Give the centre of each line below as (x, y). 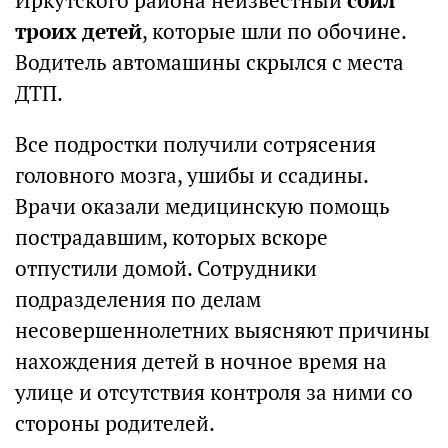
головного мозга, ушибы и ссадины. (191, 175)
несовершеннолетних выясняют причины (222, 330)
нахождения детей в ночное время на (201, 361)
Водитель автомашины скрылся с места (209, 62)
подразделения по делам (138, 299)
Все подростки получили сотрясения (195, 144)
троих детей (78, 31)
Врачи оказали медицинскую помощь (202, 206)
